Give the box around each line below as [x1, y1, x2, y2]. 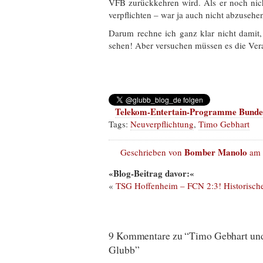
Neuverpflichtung [130, 117, 194, 130]
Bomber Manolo [184, 146, 247, 159]
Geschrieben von [120, 146, 184, 159]
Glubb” [109, 242, 140, 257]
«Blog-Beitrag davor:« [109, 167, 194, 180]
